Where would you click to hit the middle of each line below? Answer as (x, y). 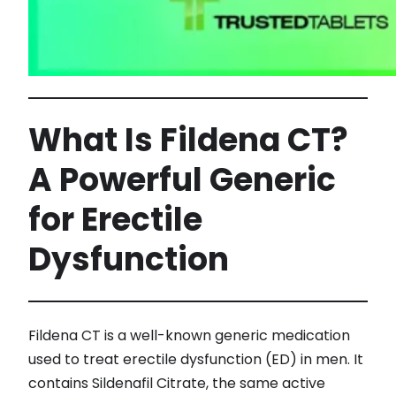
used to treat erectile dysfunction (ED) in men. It (196, 360)
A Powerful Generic (182, 180)
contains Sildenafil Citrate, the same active (177, 384)
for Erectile (115, 220)
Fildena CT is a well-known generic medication (189, 336)
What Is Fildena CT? (188, 141)
